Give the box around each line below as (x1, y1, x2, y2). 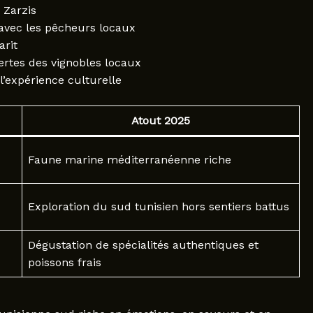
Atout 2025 (131, 113, 190, 127)
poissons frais (27, 255, 101, 269)
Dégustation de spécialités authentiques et (27, 238, 259, 252)
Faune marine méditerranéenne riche (27, 152, 231, 166)
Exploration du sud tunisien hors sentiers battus (27, 199, 289, 213)
